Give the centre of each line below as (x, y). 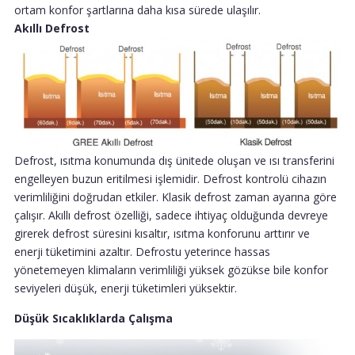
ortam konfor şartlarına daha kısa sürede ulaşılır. (137, 10)
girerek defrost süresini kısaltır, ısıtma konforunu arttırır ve (162, 234)
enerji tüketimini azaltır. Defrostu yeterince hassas (142, 252)
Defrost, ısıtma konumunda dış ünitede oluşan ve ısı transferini (174, 161)
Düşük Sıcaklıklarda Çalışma (94, 319)
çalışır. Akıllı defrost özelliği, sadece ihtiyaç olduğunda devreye (171, 216)
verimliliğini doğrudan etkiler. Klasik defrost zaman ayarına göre (176, 197)
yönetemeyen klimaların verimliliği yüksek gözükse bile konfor (171, 270)
